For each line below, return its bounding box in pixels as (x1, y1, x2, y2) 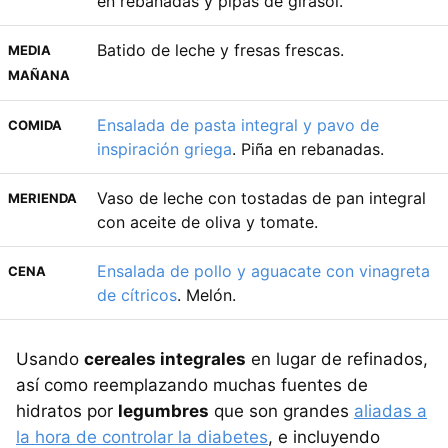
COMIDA (8, 116, 62, 133)
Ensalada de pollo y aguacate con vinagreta (97, 260, 430, 281)
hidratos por (16, 400, 118, 421)
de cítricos (97, 284, 177, 305)
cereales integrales (84, 348, 246, 369)
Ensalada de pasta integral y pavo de (97, 114, 379, 135)
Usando (16, 348, 84, 369)
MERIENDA (8, 189, 77, 206)
